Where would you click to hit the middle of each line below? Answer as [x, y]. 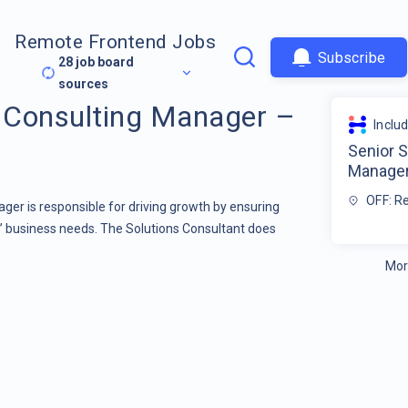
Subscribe [352, 57]
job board [104, 62]
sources [84, 84]
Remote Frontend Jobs [116, 42]
